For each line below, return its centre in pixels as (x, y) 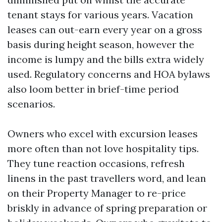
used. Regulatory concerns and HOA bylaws (109, 74)
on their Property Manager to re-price (97, 193)
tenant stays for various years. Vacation (100, 15)
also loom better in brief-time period (93, 89)
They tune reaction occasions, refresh (96, 163)
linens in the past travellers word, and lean (107, 178)
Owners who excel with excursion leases (103, 134)
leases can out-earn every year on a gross (105, 29)
